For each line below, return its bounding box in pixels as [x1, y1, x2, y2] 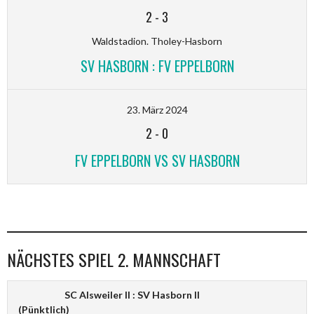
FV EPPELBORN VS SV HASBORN [74, 149, 240, 171]
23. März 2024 [126, 103, 188, 116]
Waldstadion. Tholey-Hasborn [92, 34, 222, 47]
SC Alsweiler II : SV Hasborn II [64, 288, 200, 301]
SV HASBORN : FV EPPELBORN [80, 55, 234, 76]
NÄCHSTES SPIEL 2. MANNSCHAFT [7, 246, 221, 272]
